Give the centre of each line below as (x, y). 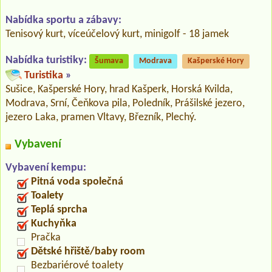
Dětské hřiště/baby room (88, 251)
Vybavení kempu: (46, 168)
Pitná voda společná (77, 182)
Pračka (46, 237)
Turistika (44, 75)
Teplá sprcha (59, 209)
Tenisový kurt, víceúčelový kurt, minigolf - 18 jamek (117, 34)
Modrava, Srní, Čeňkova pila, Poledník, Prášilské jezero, (125, 103)
